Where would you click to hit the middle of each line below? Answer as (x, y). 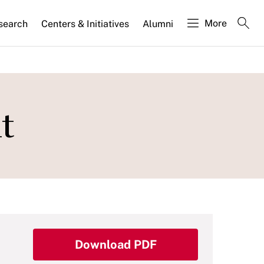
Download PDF (115, 245)
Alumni (158, 24)
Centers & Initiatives (85, 24)
